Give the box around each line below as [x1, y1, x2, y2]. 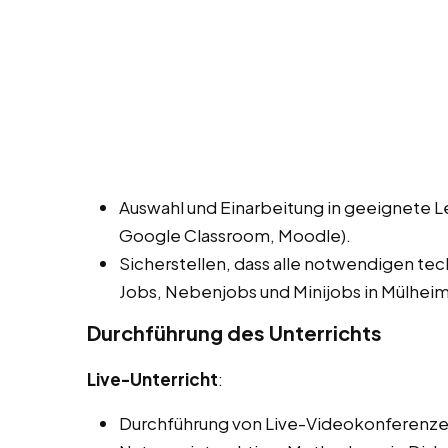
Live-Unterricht [87, 368, 218, 391]
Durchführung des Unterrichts [87, 320, 382, 346]
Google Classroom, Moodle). [119, 224, 351, 247]
